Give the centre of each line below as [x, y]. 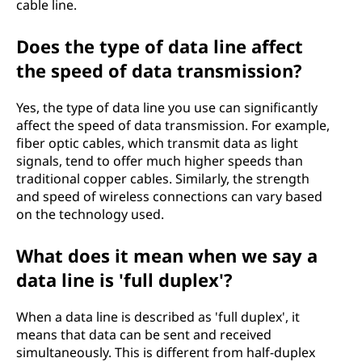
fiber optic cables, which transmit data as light [157, 143]
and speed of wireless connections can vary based [169, 196]
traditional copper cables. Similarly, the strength [163, 179]
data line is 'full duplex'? [124, 280]
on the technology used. [90, 214]
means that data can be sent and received [144, 335]
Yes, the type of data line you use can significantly [167, 107]
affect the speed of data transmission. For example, [173, 125]
